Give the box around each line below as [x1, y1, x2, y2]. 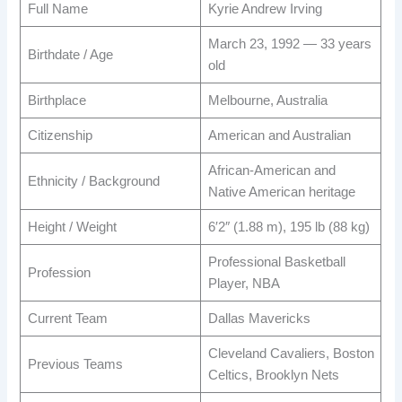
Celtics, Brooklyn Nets [207, 368, 339, 383]
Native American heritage [207, 185, 355, 200]
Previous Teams [27, 357, 123, 372]
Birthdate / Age [27, 48, 113, 63]
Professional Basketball [207, 255, 345, 270]
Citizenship [27, 128, 92, 144]
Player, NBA [207, 276, 280, 292]
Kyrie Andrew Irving [207, 2, 322, 17]
